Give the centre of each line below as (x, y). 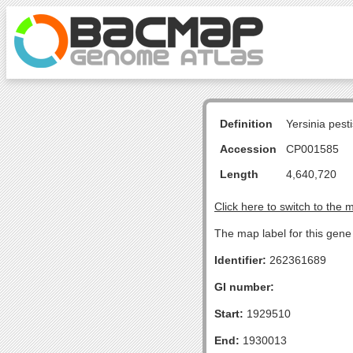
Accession (248, 149)
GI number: (244, 287)
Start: (229, 314)
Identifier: (240, 260)
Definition (246, 124)
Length (239, 174)
